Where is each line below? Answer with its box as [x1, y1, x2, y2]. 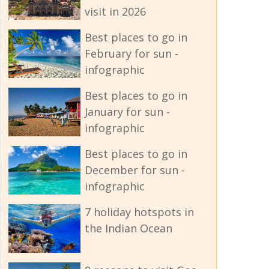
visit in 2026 [84, 4, 146, 19]
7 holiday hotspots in [84, 205, 194, 220]
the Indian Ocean [84, 221, 172, 236]
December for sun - [84, 163, 185, 178]
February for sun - [84, 46, 178, 61]
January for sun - [84, 104, 170, 119]
